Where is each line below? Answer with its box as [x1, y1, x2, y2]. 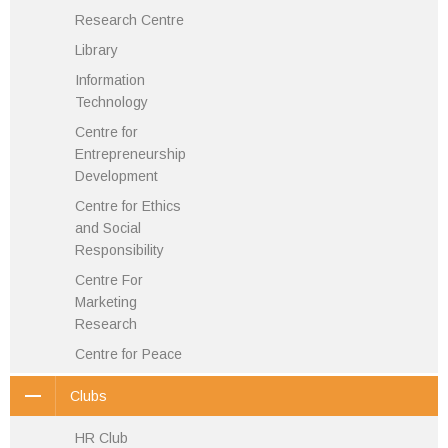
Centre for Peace [75, 346, 182, 362]
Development [75, 168, 158, 184]
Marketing [75, 294, 137, 310]
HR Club [75, 430, 128, 446]
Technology [75, 94, 148, 110]
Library [75, 42, 118, 58]
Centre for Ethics [75, 198, 181, 214]
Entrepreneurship [75, 146, 186, 162]
